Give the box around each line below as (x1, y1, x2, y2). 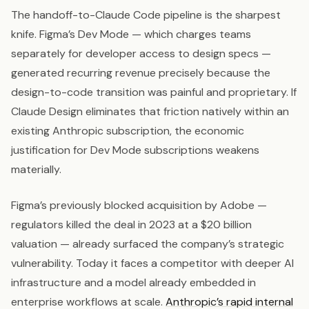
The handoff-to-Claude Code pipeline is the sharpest (11, 8, 281, 23)
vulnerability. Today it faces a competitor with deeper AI (11, 256, 294, 271)
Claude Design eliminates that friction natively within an (11, 104, 289, 119)
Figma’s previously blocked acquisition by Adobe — (11, 198, 267, 213)
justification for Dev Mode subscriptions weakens (11, 143, 259, 158)
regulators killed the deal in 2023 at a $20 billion (11, 217, 252, 232)
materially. (11, 162, 61, 177)
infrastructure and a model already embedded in (11, 275, 256, 290)
